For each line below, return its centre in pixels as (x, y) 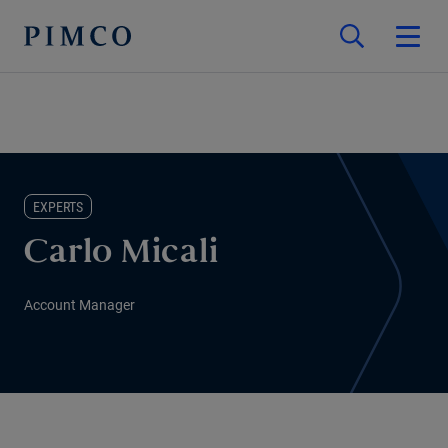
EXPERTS (58, 207)
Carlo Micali (121, 254)
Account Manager (79, 305)
